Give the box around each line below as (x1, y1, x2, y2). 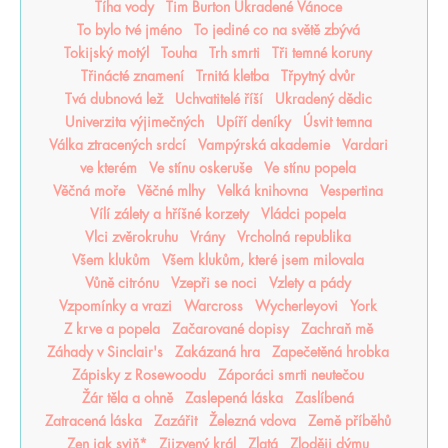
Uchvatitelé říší (174, 92, 263, 107)
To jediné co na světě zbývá (193, 23, 360, 38)
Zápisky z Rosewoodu (72, 368, 206, 383)
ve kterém (80, 161, 137, 176)
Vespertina (320, 184, 383, 199)
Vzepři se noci (171, 276, 257, 291)
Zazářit (154, 414, 197, 429)
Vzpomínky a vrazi (59, 299, 172, 314)
